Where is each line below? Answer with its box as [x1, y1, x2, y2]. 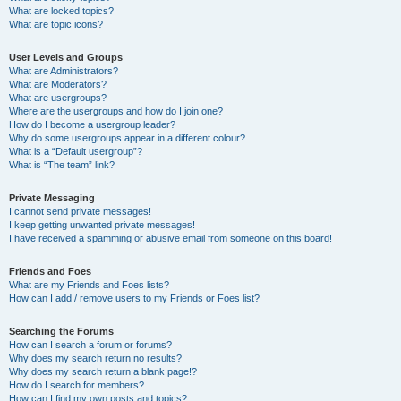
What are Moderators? [9, 79, 107, 90]
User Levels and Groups [9, 52, 123, 63]
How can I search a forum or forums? [9, 339, 172, 350]
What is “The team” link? [9, 159, 115, 170]
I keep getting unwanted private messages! [9, 219, 195, 230]
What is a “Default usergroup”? [9, 146, 142, 157]
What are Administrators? [9, 65, 118, 76]
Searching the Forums [9, 326, 114, 337]
